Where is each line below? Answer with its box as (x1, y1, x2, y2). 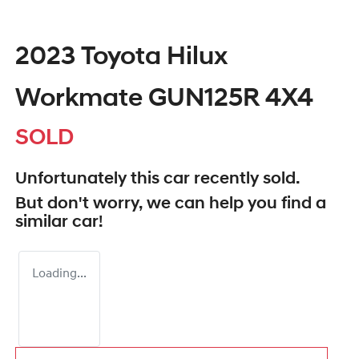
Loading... (32, 268, 87, 281)
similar (15, 214, 72, 232)
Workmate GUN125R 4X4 (15, 87, 313, 113)
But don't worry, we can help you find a (15, 196, 326, 213)
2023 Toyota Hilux (15, 45, 228, 71)
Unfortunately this (15, 171, 163, 188)
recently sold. (190, 171, 300, 188)
